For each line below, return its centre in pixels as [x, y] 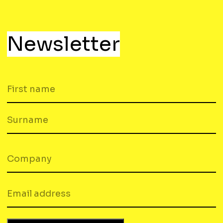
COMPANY [22, 149]
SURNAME [21, 140]
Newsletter [63, 44]
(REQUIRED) [43, 184]
